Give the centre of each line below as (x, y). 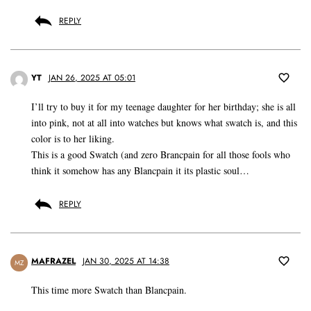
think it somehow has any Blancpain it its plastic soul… (140, 171)
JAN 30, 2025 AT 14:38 (126, 261)
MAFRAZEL (53, 261)
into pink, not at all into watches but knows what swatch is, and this (164, 123)
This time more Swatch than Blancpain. (109, 290)
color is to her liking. (73, 139)
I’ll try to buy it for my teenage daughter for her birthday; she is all (163, 107)
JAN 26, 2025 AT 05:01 (92, 78)
